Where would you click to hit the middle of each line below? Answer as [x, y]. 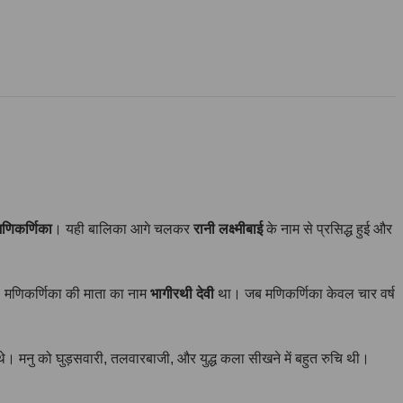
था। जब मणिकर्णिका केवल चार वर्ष [304, 293]
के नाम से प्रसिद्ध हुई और [327, 228]
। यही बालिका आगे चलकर [123, 228]
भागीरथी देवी [182, 293]
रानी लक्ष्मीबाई [228, 228]
